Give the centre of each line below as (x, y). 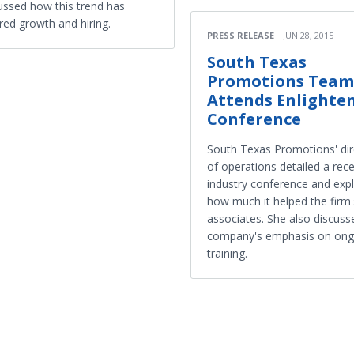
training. (227, 253)
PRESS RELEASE (241, 35)
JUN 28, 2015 (308, 35)
